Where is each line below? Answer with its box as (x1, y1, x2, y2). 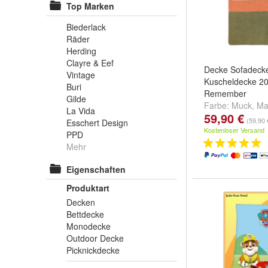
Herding (66, 45, 96, 57)
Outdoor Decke (66, 232, 124, 244)
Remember (204, 87, 246, 99)
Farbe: (204, 99, 232, 111)
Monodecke (66, 220, 111, 232)
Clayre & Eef (66, 57, 114, 69)
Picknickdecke (66, 244, 120, 256)
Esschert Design (66, 117, 128, 129)
